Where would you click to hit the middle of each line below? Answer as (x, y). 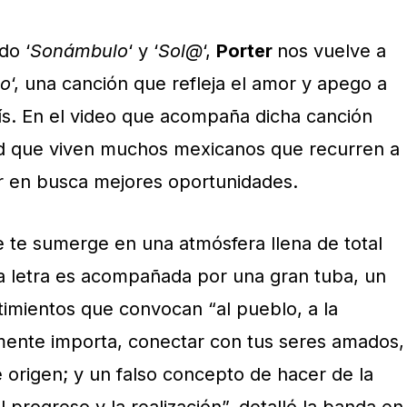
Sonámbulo (79, 51)
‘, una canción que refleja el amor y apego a (199, 84)
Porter (247, 51)
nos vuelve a (332, 51)
